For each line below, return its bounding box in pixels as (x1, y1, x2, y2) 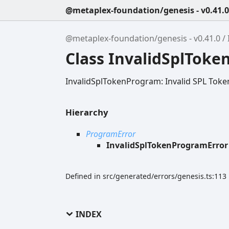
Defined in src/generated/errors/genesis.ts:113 (65, 171, 226, 181)
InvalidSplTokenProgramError (106, 139, 228, 151)
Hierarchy (65, 106, 108, 118)
